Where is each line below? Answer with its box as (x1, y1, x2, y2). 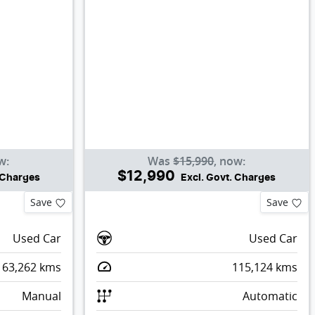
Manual (21, 288, 61, 304)
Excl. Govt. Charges (181, 172, 276, 183)
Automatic (242, 288, 297, 304)
